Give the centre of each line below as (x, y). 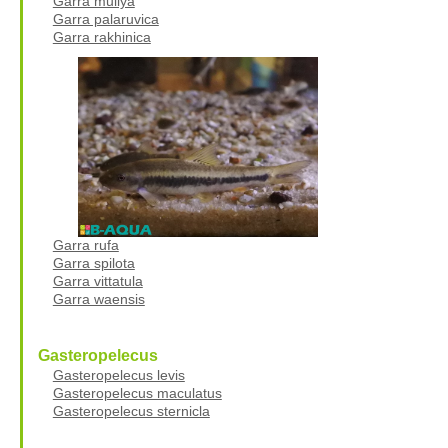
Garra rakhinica (101, 36)
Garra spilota (93, 262)
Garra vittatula (97, 280)
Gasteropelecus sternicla (131, 410)
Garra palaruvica (105, 18)
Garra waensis (98, 298)
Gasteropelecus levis (118, 374)
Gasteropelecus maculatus (137, 392)
